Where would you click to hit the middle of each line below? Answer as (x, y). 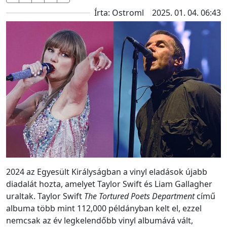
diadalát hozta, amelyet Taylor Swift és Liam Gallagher (109, 184)
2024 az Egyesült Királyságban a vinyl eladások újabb (107, 172)
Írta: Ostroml (119, 13)
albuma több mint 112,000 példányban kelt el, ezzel (104, 209)
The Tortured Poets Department (139, 196)
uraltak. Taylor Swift (45, 196)
